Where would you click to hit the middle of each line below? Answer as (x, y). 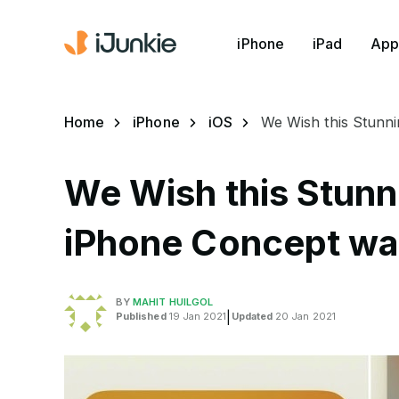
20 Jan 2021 (304, 316)
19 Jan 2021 (196, 316)
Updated (252, 316)
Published (141, 316)
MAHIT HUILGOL (173, 302)
